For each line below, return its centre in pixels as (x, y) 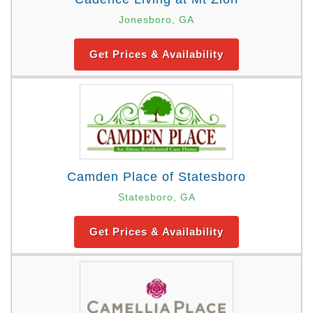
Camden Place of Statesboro (156, 177)
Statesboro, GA (156, 197)
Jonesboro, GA (156, 20)
